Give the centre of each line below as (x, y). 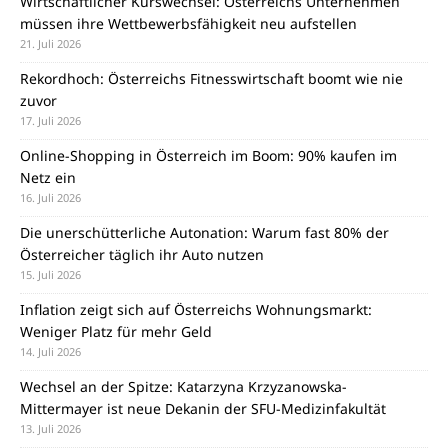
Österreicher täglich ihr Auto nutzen (142, 254)
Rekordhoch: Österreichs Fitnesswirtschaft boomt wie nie (211, 78)
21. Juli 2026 (50, 43)
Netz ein (48, 177)
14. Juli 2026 (50, 351)
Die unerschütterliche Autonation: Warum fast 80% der (204, 232)
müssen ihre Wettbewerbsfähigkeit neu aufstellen (188, 23)
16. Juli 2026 (50, 197)
